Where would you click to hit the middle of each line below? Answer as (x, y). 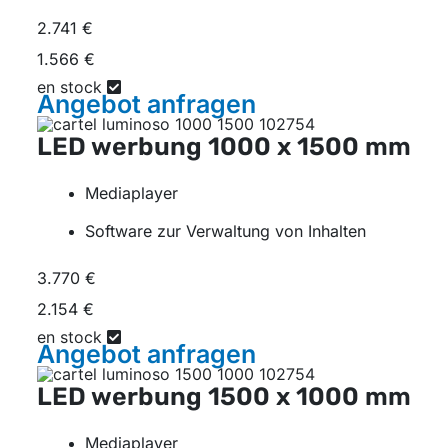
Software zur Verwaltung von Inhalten (225, 230)
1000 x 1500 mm (309, 147)
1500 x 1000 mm (309, 397)
